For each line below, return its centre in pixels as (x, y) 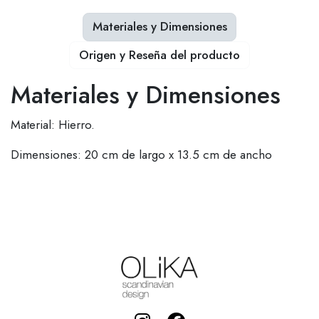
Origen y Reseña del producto (159, 55)
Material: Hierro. (53, 124)
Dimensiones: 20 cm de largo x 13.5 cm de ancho (141, 154)
